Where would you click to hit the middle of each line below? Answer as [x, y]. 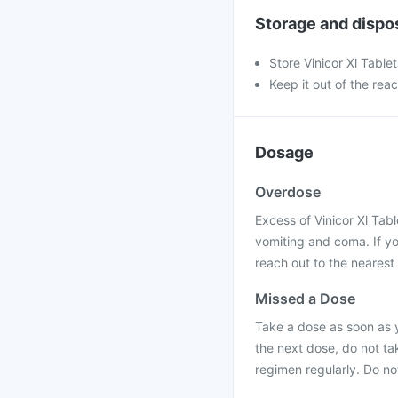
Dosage [284, 152]
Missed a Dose [305, 298]
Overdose [288, 192]
